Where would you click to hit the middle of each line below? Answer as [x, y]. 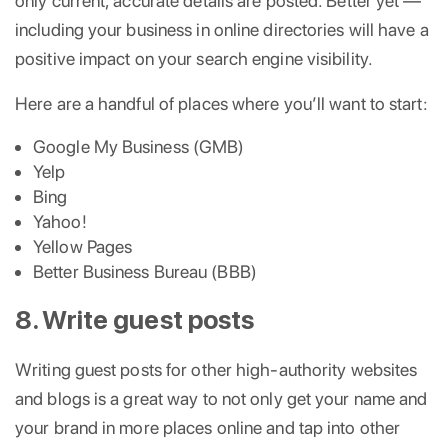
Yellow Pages [83, 246]
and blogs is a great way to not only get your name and [221, 398]
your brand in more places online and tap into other [208, 427]
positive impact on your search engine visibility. [194, 58]
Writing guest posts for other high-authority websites [216, 369]
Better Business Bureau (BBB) [145, 271]
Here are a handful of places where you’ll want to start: [221, 103]
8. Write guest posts [135, 319]
